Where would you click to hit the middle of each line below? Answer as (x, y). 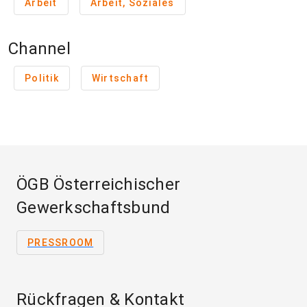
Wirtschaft (120, 78)
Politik (42, 78)
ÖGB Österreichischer (98, 184)
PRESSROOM (61, 243)
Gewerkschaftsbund (94, 208)
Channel (39, 49)
